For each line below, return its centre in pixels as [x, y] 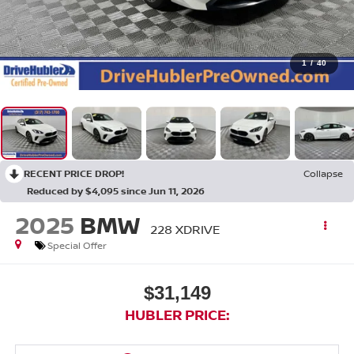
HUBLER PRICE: [177, 314]
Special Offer [77, 246]
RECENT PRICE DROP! [74, 174]
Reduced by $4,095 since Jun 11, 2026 [116, 191]
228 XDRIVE [185, 230]
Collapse [323, 174]
